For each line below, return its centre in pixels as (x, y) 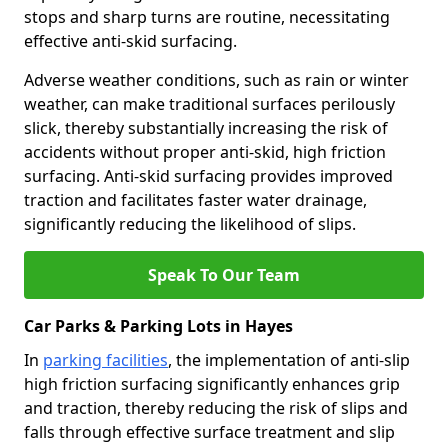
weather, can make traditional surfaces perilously (209, 104)
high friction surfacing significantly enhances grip (212, 384)
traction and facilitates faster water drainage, (195, 200)
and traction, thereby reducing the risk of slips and (216, 408)
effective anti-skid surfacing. (130, 41)
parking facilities (105, 360)
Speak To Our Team (224, 275)
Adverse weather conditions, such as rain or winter (216, 80)
